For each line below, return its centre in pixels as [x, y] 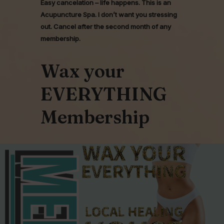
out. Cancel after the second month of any [105, 27]
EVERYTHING [103, 94]
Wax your [82, 71]
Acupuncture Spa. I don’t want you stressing [108, 15]
